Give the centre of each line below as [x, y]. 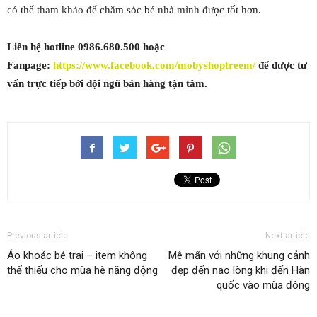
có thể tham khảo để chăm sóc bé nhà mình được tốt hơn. [134, 10]
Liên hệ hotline [42, 47]
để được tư [281, 65]
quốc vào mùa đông [263, 285]
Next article [288, 236]
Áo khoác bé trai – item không [77, 255]
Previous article [38, 236]
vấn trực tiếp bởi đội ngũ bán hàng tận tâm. [107, 83]
